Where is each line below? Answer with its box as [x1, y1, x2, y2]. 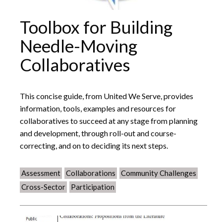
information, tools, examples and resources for [20, 104, 176, 113]
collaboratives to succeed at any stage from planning [20, 116, 198, 125]
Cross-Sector [21, 182, 65, 191]
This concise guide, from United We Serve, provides [20, 91, 193, 101]
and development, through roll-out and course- [20, 128, 176, 138]
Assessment [21, 168, 60, 177]
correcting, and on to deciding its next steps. [20, 141, 168, 150]
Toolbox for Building [20, 16, 172, 37]
